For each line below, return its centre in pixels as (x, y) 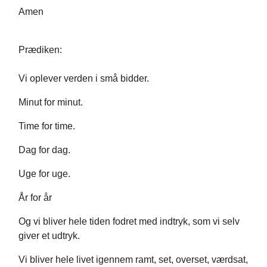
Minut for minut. (51, 103)
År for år (35, 198)
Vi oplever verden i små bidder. (84, 79)
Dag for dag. (44, 150)
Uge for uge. (44, 174)
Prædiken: (40, 50)
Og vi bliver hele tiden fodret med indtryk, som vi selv (129, 222)
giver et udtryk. (49, 236)
